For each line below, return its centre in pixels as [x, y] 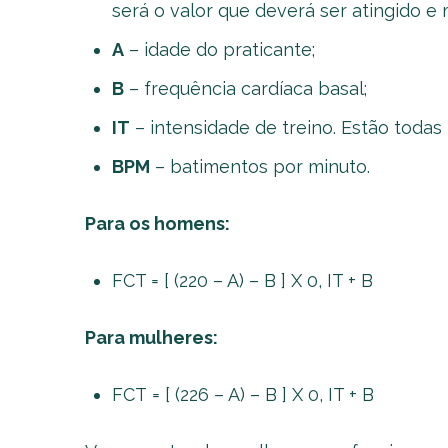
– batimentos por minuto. [259, 166]
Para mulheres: [151, 337]
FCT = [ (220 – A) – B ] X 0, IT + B [242, 280]
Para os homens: [157, 223]
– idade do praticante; [219, 49]
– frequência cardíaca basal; [245, 88]
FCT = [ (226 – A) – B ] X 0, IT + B [242, 394]
